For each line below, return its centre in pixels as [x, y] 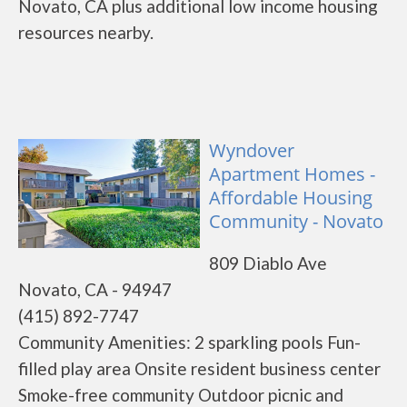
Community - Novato [296, 221]
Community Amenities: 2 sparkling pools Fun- [189, 342]
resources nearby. [86, 32]
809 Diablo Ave [268, 263]
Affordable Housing [291, 198]
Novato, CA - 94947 [95, 289]
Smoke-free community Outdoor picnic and [181, 395]
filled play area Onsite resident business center [199, 368]
